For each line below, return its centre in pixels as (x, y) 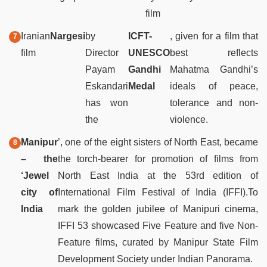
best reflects (214, 52)
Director (102, 52)
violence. (189, 119)
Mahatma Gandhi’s (214, 69)
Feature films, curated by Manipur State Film (158, 242)
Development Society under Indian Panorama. (155, 259)
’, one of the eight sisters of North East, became (158, 142)
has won (107, 103)
